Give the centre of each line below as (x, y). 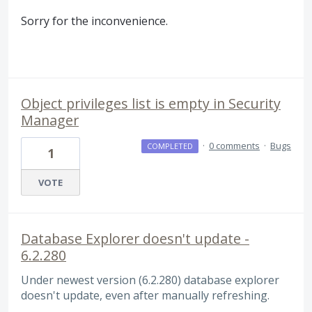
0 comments (234, 146)
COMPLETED (170, 146)
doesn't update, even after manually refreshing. (145, 296)
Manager (50, 120)
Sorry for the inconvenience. (94, 21)
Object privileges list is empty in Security (151, 104)
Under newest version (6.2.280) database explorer (150, 280)
